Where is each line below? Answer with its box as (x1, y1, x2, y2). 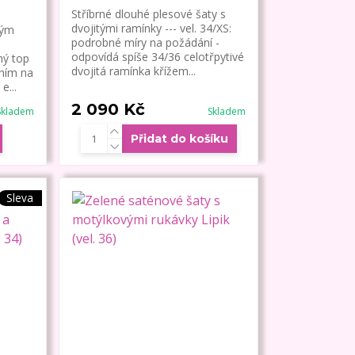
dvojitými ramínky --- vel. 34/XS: (71, 21, 232, 36)
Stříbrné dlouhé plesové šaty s (71, 6, 227, 22)
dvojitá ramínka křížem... (71, 63, 197, 79)
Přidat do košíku (130, 132, 228, 147)
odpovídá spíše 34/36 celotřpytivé (71, 49, 245, 65)
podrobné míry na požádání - (71, 35, 220, 51)
